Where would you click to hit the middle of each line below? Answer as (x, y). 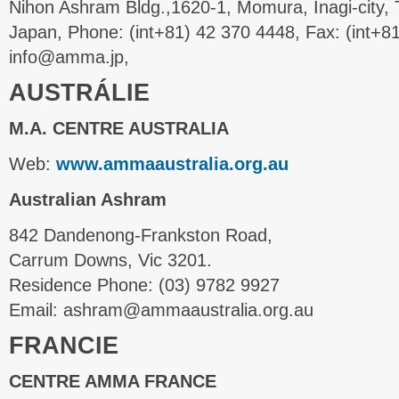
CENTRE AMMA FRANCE (113, 381)
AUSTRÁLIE (79, 93)
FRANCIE (64, 346)
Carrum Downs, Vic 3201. (110, 260)
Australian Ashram (88, 199)
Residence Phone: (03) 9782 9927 (144, 285)
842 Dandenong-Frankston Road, (141, 235)
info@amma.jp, (69, 57)
